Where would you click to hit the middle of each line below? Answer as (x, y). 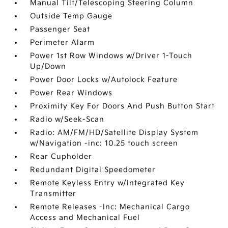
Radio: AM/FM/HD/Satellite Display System (115, 132)
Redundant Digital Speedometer (93, 169)
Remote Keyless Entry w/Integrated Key (108, 183)
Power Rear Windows (72, 93)
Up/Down (48, 66)
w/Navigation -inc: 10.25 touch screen (104, 143)
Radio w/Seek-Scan (67, 119)
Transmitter (53, 193)
